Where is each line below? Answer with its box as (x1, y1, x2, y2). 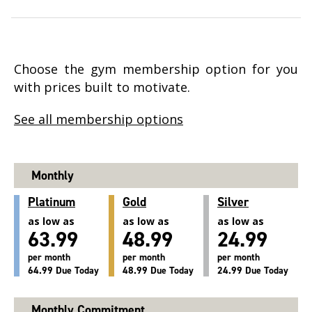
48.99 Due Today (123, 264, 194, 278)
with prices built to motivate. (14, 79, 190, 96)
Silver (217, 194, 249, 211)
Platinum (28, 194, 75, 211)
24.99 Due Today (217, 264, 288, 278)
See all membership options (14, 111, 183, 128)
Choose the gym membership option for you (14, 61, 298, 78)
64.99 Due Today (28, 264, 99, 278)
